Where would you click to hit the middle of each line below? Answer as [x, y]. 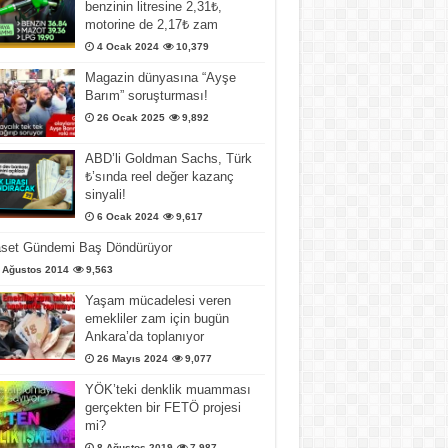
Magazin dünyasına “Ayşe [160, 77]
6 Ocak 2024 [127, 217]
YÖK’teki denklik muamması [167, 390]
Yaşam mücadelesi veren [157, 301]
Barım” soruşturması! [146, 95]
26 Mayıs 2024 [132, 359]
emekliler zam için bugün [156, 319]
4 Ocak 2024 [127, 46]
